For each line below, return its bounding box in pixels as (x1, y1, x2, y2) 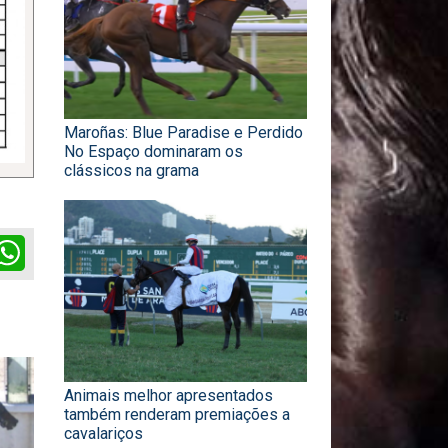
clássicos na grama (64, 160, 199, 180)
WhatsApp (25, 232, 97, 252)
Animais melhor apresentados (64, 385, 273, 405)
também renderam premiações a (64, 404, 290, 424)
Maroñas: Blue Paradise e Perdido (64, 122, 303, 142)
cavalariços (64, 423, 143, 443)
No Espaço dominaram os (64, 141, 243, 161)
